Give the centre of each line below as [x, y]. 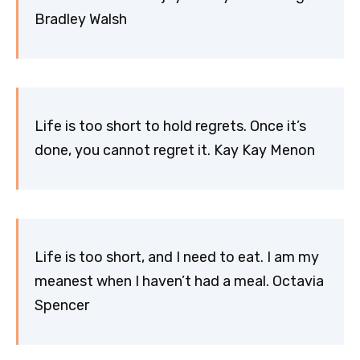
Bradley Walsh [81, 20]
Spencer [62, 306]
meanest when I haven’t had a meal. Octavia [179, 282]
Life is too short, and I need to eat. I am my [177, 258]
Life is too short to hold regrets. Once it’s [170, 127]
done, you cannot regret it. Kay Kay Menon [175, 151]
